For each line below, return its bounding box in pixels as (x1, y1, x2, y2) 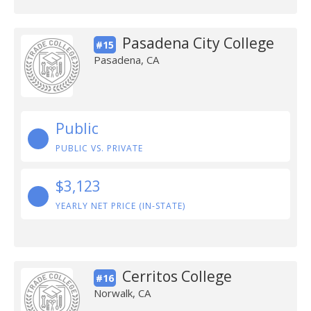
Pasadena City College (121, 33, 274, 53)
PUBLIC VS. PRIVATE (56, 142, 143, 154)
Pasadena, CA (93, 53, 159, 67)
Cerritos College (121, 267, 232, 286)
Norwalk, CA (93, 286, 151, 300)
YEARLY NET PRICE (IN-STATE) (56, 200, 185, 212)
